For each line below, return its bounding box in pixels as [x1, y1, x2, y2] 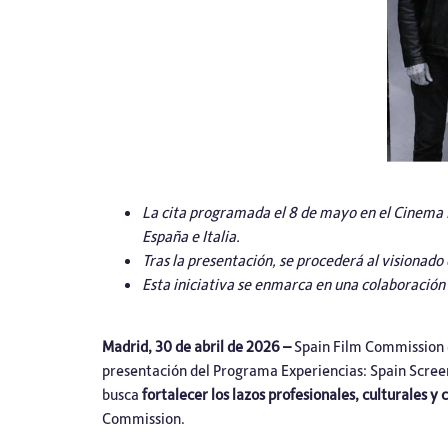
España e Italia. [142, 226, 240, 247]
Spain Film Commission [294, 336, 444, 357]
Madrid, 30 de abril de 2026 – [102, 336, 294, 357]
